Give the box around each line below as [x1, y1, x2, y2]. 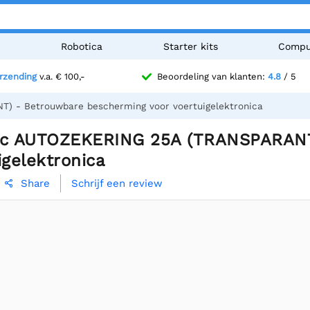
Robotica [61, 41, 103, 52]
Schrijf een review [71, 177, 163, 190]
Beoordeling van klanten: [156, 71, 268, 82]
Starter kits [163, 41, 218, 52]
